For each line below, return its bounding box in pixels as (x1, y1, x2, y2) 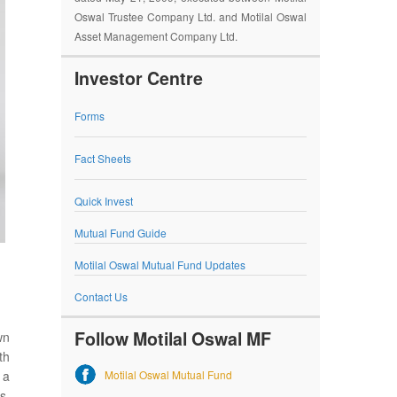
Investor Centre (74, 65, 203, 90)
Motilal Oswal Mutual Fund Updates (74, 256, 245, 272)
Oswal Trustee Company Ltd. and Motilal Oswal (74, 8, 307, 24)
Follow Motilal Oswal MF (74, 325, 271, 351)
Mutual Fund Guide (74, 224, 167, 240)
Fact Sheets (74, 150, 131, 166)
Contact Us (74, 288, 128, 304)
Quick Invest (74, 192, 133, 208)
